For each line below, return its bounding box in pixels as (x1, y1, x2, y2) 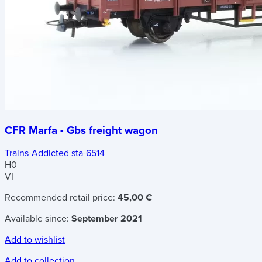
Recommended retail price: (5, 192, 118, 204)
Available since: (5, 213, 71, 225)
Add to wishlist (5, 234, 65, 246)
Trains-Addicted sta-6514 (5, 147, 105, 160)
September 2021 (71, 213, 142, 225)
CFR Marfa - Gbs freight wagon (5, 123, 158, 137)
